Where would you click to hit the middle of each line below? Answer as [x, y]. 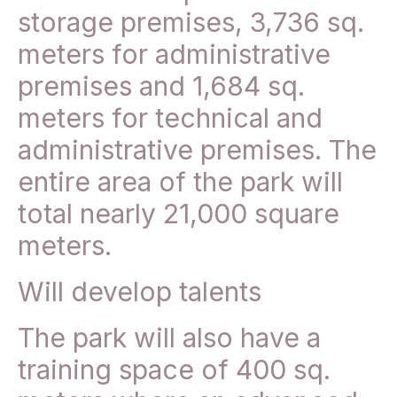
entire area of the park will [180, 182]
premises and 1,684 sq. [161, 86]
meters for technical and [170, 118]
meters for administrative [174, 54]
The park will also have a [169, 338]
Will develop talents [140, 292]
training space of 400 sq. [174, 370]
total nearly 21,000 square [179, 214]
